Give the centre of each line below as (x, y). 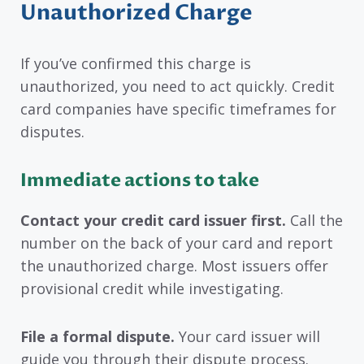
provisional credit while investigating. (152, 288)
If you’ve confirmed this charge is (136, 64)
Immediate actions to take (140, 180)
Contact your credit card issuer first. (153, 220)
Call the (314, 220)
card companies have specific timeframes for (178, 109)
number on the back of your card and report (177, 243)
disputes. (52, 132)
